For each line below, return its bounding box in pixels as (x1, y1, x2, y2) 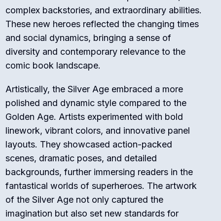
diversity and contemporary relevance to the (5, 46, 186, 57)
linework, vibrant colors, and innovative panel (5, 125, 190, 136)
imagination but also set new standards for (5, 208, 179, 219)
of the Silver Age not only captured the (5, 194, 164, 205)
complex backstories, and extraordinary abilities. (5, 4, 202, 15)
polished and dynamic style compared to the (5, 97, 187, 108)
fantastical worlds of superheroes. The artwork (5, 180, 197, 191)
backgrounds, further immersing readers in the (5, 166, 193, 177)
